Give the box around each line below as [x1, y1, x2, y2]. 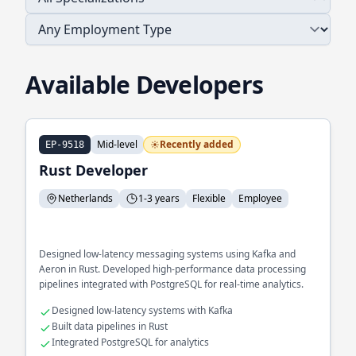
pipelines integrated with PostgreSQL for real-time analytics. [39, 277, 304, 291]
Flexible [192, 192, 226, 205]
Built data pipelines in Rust [52, 319, 168, 333]
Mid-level [97, 137, 137, 151]
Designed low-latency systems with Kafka [52, 304, 233, 317]
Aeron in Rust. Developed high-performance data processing [39, 262, 306, 276]
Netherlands [58, 192, 113, 205]
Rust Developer [39, 161, 148, 180]
